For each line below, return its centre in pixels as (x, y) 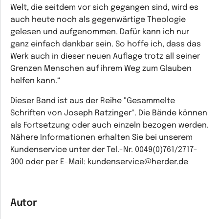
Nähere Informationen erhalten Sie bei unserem (101, 138)
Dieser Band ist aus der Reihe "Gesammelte (93, 101)
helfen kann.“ (35, 81)
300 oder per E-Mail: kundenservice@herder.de (99, 162)
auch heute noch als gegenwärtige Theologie (98, 20)
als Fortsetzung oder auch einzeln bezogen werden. (109, 125)
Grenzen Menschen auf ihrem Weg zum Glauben (101, 69)
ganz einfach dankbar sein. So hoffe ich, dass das (106, 44)
